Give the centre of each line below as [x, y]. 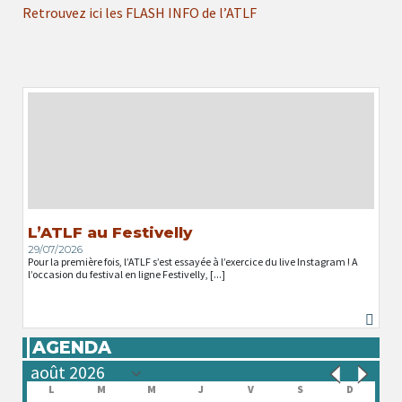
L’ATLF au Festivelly [110, 232]
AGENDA [72, 348]
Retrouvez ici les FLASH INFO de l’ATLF [140, 12]
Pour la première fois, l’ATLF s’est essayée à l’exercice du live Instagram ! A [193, 262]
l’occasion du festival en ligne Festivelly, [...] [127, 275]
